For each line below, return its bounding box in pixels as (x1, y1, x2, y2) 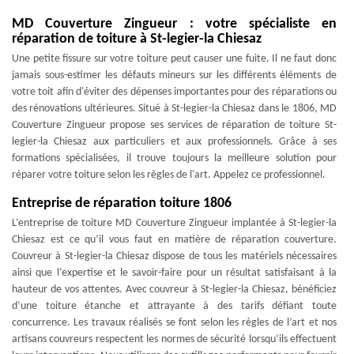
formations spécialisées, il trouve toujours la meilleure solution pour (12, 153, 337, 164)
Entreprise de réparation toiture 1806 (12, 196, 232, 211)
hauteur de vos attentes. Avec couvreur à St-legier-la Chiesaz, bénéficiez (12, 284, 337, 296)
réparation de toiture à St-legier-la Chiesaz (12, 32, 262, 47)
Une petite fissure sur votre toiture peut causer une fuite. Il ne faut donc (12, 53, 337, 65)
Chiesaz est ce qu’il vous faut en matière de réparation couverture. (12, 234, 337, 246)
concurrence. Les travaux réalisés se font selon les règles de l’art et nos (12, 317, 337, 329)
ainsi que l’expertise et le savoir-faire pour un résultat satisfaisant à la (12, 267, 337, 279)
